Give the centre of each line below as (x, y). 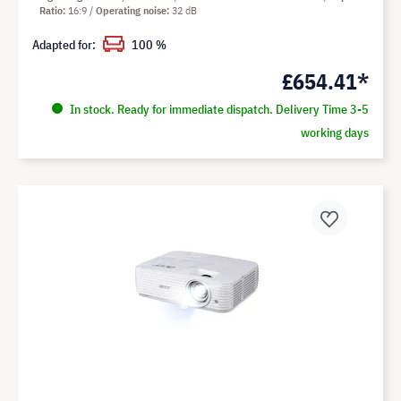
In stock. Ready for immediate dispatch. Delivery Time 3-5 (218, 109)
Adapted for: (64, 44)
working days (334, 132)
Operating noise (131, 10)
